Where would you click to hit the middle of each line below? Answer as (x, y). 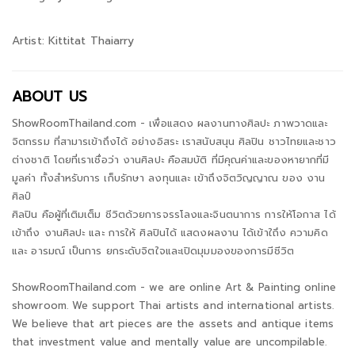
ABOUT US (50, 97)
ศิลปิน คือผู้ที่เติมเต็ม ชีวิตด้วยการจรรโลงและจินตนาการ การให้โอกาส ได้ (174, 214)
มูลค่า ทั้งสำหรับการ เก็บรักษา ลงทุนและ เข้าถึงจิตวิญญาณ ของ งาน (169, 177)
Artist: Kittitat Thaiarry (73, 41)
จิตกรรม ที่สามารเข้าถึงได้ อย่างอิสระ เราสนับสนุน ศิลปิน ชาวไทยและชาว (174, 141)
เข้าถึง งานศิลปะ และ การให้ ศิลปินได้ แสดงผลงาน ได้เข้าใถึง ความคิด (170, 232)
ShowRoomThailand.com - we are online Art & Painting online (174, 287)
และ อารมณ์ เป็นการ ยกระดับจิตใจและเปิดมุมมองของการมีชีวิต (153, 250)
